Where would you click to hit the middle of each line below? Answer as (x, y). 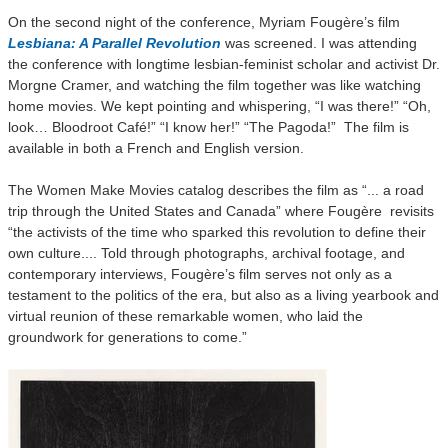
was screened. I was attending (321, 43)
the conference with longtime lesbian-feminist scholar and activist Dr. (224, 64)
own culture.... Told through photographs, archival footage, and (206, 253)
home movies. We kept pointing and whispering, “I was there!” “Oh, (219, 106)
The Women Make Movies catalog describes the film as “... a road (216, 190)
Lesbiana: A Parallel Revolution (114, 43)
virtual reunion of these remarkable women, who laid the (185, 316)
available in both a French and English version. (156, 148)
